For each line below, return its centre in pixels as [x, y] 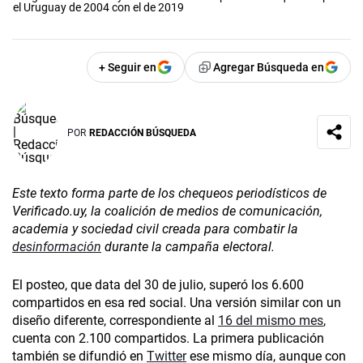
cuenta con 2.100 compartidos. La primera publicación [168, 339]
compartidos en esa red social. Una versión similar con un [177, 303]
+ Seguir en [128, 68]
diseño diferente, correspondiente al [115, 321]
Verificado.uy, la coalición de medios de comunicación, [167, 211]
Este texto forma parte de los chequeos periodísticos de [169, 194]
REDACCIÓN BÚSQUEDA [143, 132]
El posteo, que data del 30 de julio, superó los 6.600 [158, 285]
